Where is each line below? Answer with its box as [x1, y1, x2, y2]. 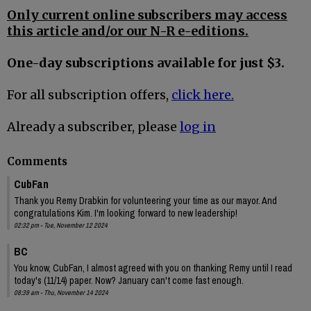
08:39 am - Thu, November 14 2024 [14, 287, 108, 297]
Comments [7, 154, 67, 168]
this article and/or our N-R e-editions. [7, 23, 249, 40]
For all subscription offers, [7, 87, 171, 103]
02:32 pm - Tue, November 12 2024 [14, 220, 108, 230]
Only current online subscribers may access [7, 7, 287, 24]
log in [180, 119, 216, 135]
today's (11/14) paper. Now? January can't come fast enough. [14, 274, 244, 287]
